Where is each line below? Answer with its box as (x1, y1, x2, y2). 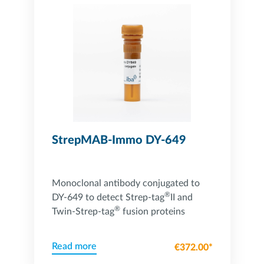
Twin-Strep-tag (51, 207, 114, 216)
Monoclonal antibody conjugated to (51, 179, 200, 188)
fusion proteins (120, 207, 185, 216)
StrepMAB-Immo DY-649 (51, 134, 186, 146)
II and (170, 193, 193, 202)
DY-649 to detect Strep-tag (51, 193, 164, 202)
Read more (51, 242, 97, 251)
